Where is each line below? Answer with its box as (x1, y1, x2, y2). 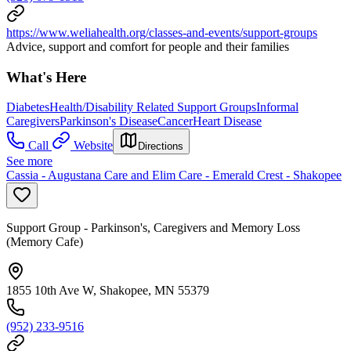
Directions (138, 140, 183, 153)
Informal (256, 100, 299, 114)
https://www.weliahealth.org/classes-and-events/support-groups (6, 26, 317, 39)
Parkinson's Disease (60, 114, 157, 128)
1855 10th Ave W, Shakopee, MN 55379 (6, 284, 209, 298)
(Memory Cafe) (6, 235, 83, 249)
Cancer (157, 114, 193, 128)
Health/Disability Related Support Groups (49, 100, 256, 114)
